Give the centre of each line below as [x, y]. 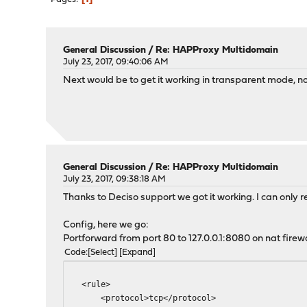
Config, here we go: [106, 225]
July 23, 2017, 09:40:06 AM [116, 62]
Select [103, 253]
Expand [138, 253]
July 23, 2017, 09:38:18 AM [115, 179]
